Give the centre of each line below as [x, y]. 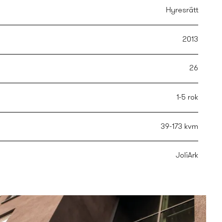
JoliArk [187, 156]
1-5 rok [187, 97]
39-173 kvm [179, 127]
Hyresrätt [182, 11]
